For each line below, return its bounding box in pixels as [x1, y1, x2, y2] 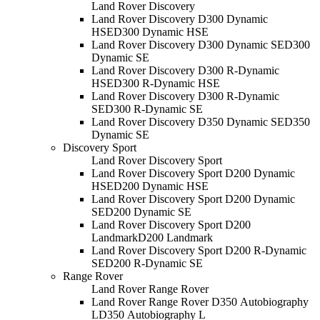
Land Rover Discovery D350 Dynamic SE [91, 115, 284, 128]
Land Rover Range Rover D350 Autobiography [91, 295, 309, 308]
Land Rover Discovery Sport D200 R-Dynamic [91, 244, 306, 256]
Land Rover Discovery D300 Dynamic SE [91, 38, 284, 51]
